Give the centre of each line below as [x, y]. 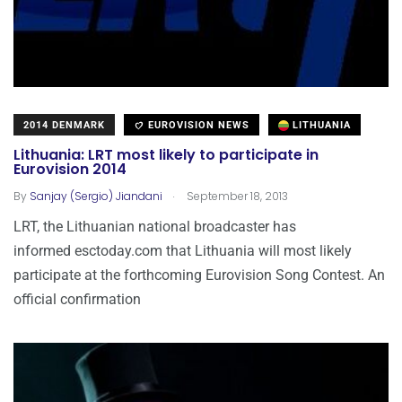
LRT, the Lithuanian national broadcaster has [155, 226]
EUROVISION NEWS [197, 125]
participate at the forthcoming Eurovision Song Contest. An [199, 275]
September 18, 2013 [236, 196]
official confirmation [77, 299]
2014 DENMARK [64, 125]
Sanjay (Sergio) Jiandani [96, 196]
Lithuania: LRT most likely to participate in [166, 155]
